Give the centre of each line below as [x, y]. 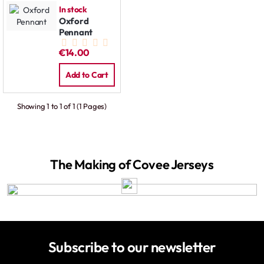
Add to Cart [87, 75]
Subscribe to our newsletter [132, 247]
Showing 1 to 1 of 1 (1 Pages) [62, 106]
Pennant [76, 32]
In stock [73, 10]
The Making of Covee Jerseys [132, 164]
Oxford [74, 21]
